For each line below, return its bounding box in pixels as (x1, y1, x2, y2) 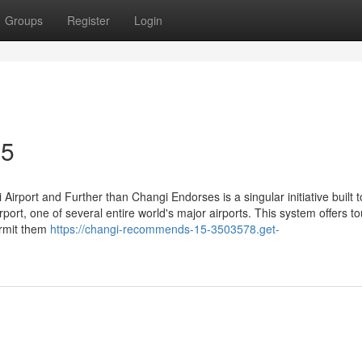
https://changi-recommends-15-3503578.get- (50, 221, 280, 237)
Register (67, 12, 110, 28)
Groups (5, 12, 43, 28)
